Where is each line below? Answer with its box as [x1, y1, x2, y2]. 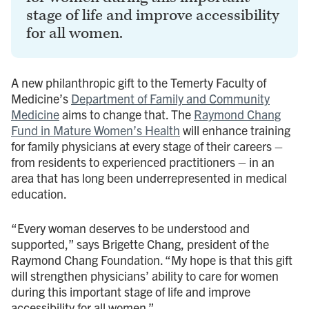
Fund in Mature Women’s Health [11, 121, 180, 138]
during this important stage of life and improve [11, 283, 250, 299]
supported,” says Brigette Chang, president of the [11, 235, 269, 252]
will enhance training [180, 121, 290, 138]
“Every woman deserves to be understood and [11, 219, 250, 236]
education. [11, 185, 67, 201]
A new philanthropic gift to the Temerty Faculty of [11, 74, 266, 90]
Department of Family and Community [71, 90, 270, 106]
